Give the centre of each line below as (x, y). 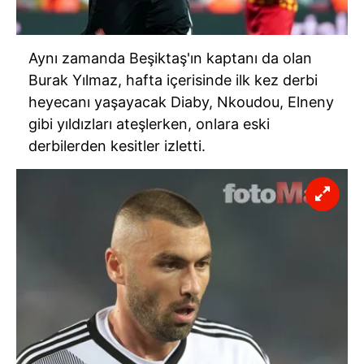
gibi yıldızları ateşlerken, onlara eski (149, 123)
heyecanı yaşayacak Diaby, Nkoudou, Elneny (181, 102)
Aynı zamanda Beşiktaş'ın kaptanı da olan (170, 58)
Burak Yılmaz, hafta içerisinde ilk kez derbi (173, 80)
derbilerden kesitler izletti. (117, 145)
